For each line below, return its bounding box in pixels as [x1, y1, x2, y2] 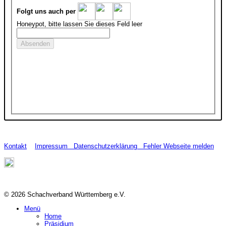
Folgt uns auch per [17, 8, 78, 16]
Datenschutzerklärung [74, 142, 137, 150]
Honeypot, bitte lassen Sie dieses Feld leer [17, 20, 143, 28]
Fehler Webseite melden [143, 142, 214, 150]
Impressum [35, 142, 74, 150]
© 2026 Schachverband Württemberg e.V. [4, 190, 126, 198]
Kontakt [4, 142, 27, 150]
